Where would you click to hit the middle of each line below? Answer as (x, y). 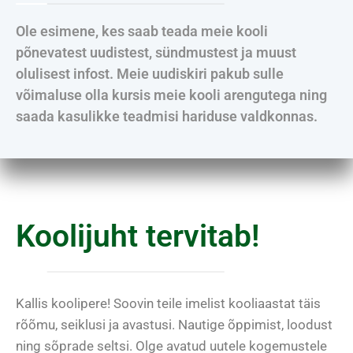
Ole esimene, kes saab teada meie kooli (142, 31)
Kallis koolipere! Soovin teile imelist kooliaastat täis (168, 303)
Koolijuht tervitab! (137, 236)
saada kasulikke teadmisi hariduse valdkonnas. (167, 116)
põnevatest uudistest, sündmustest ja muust (156, 52)
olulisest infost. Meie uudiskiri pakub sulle (150, 73)
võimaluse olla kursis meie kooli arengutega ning (171, 95)
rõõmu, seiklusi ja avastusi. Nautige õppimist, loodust (174, 324)
